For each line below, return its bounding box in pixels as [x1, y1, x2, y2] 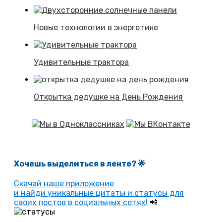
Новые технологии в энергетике [34, 22, 158, 32]
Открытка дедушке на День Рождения [34, 92, 183, 102]
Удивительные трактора [34, 57, 129, 67]
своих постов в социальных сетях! [14, 198, 148, 208]
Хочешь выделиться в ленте [14, 159, 131, 169]
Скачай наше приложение [14, 179, 114, 189]
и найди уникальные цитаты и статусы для [14, 188, 184, 198]
